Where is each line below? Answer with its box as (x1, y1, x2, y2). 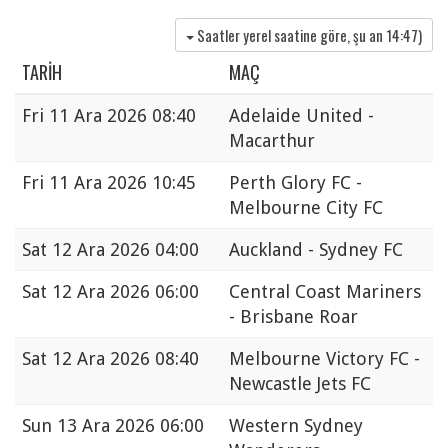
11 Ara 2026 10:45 (49, 172, 196, 194)
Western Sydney (229, 415, 363, 437)
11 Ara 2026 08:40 (49, 105, 196, 127)
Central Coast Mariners (229, 281, 421, 303)
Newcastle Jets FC (229, 373, 371, 395)
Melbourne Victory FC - (229, 348, 420, 370)
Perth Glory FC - (229, 172, 362, 194)
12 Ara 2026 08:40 (52, 348, 199, 370)
